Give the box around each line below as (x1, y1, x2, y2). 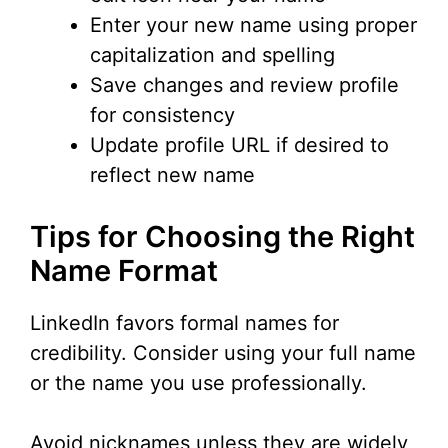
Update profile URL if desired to (90, 133, 389, 158)
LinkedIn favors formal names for (30, 311, 339, 336)
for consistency (90, 103, 235, 128)
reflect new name (90, 163, 255, 188)
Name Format (30, 253, 218, 289)
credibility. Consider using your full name (30, 341, 416, 366)
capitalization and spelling (90, 43, 335, 68)
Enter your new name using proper (90, 13, 417, 38)
